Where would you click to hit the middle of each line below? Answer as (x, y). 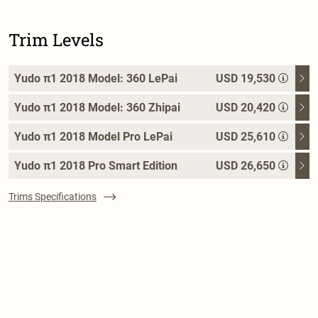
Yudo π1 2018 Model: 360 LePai (96, 78)
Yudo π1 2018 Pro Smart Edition (96, 165)
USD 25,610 (246, 136)
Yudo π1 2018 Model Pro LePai (93, 136)
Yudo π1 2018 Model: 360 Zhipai (97, 107)
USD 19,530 (246, 78)
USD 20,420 (246, 107)
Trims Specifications (53, 196)
